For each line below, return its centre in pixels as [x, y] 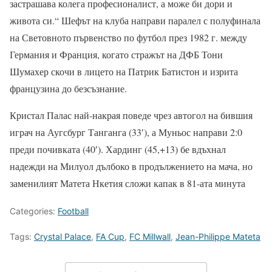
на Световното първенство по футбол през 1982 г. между [128, 38]
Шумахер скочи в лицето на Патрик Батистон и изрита [124, 72]
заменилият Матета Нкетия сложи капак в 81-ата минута [127, 183]
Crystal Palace [63, 237]
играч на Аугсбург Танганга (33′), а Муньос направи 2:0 [126, 132]
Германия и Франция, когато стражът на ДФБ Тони [116, 55]
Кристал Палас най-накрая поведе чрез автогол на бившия [131, 115]
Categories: [34, 211]
